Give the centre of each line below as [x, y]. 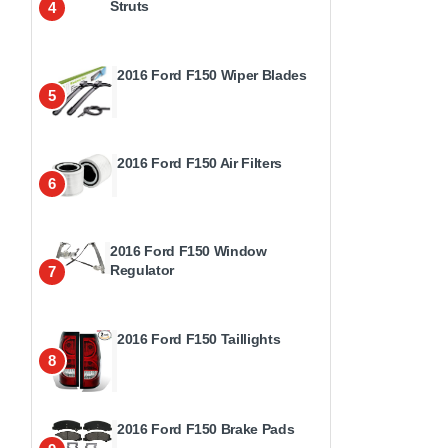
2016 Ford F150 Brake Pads [206, 428]
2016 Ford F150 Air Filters [199, 163]
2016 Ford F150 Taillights [199, 339]
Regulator [142, 270]
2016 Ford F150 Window [188, 251]
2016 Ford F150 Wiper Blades [212, 75]
